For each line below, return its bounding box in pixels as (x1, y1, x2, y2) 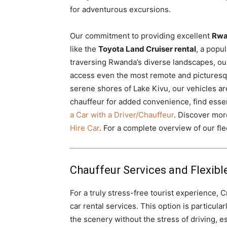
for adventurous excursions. (70, 5, 171, 14)
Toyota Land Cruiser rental (98, 44, 196, 54)
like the (70, 44, 98, 54)
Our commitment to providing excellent (70, 31, 212, 41)
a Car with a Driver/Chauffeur (70, 110, 174, 120)
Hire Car (70, 123, 99, 133)
